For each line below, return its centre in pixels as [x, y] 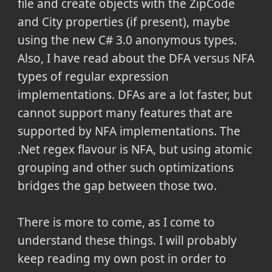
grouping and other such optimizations [125, 167]
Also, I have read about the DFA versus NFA [136, 58]
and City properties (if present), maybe [124, 22]
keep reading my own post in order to [122, 258]
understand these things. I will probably [127, 240]
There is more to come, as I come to [116, 222]
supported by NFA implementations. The [129, 131]
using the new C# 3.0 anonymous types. [127, 40]
